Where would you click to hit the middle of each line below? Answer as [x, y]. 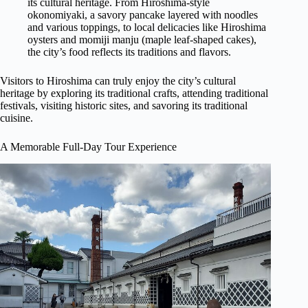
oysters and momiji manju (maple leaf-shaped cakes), [142, 40]
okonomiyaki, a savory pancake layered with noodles [143, 15]
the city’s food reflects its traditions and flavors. [129, 52]
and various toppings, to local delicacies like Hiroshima [147, 27]
